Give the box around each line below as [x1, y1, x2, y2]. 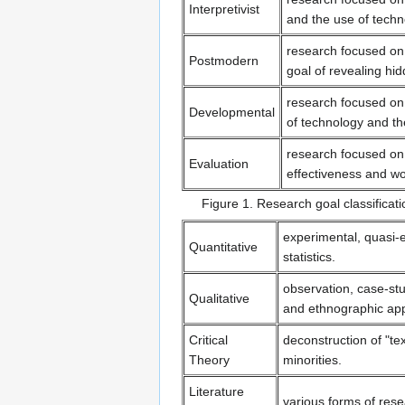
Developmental [189, 105, 275, 120]
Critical [189, 333, 228, 348]
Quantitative [189, 240, 258, 255]
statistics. [283, 250, 335, 265]
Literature [189, 384, 244, 400]
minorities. [283, 353, 342, 368]
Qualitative [189, 291, 250, 306]
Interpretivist [189, 2, 259, 17]
